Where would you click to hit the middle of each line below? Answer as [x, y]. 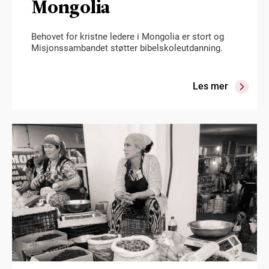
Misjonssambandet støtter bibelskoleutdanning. [127, 48]
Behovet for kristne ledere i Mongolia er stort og [128, 37]
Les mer [210, 86]
